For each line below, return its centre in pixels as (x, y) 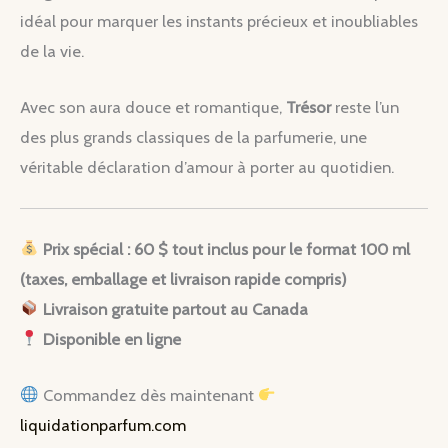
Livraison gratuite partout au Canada (175, 308)
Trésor (308, 106)
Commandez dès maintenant (148, 395)
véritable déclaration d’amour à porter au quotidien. (207, 166)
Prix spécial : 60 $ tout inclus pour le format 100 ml (226, 248)
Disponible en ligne (111, 338)
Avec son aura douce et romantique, (153, 106)
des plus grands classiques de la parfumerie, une (193, 136)
